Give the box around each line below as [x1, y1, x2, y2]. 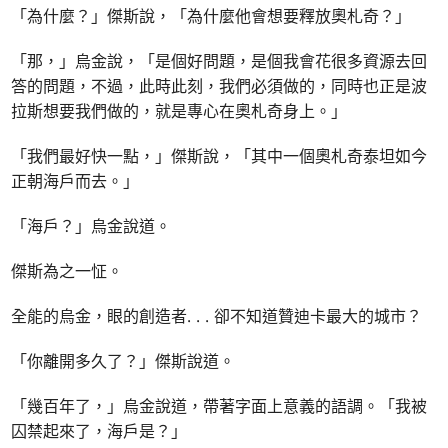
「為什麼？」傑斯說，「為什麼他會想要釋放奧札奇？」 [11, 5, 412, 28]
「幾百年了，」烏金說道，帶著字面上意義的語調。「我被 [11, 395, 428, 418]
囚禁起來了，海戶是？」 [11, 420, 188, 443]
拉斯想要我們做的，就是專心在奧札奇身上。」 [11, 100, 348, 123]
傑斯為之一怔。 [11, 260, 124, 283]
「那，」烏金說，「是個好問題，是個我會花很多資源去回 [11, 50, 428, 73]
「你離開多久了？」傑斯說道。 [11, 350, 236, 373]
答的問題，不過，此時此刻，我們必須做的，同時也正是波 [11, 75, 428, 98]
